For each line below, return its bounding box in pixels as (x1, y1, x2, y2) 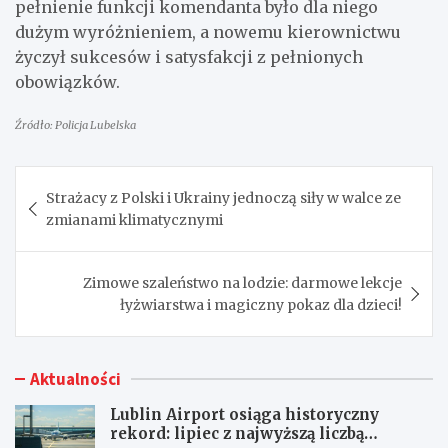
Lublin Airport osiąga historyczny (110, 404, 379, 424)
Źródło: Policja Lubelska (15, 117, 136, 132)
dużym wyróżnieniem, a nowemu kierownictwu (15, 21, 401, 42)
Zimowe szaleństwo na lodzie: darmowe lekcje (83, 273, 402, 292)
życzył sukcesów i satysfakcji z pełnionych (15, 46, 363, 67)
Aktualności (30, 367, 121, 390)
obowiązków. (15, 71, 120, 92)
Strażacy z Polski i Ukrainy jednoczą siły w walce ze (46, 188, 401, 207)
